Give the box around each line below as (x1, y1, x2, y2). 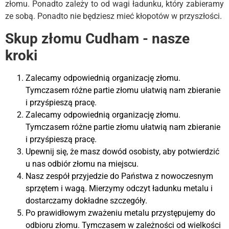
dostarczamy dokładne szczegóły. (26, 195, 147, 205)
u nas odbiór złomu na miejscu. (26, 158, 139, 169)
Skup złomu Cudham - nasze (5, 30, 190, 47)
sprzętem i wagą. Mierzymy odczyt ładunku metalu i (26, 183, 213, 193)
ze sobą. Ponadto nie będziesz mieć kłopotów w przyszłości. (5, 11, 222, 21)
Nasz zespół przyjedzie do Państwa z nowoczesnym (26, 171, 213, 181)
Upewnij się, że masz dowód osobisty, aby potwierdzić (26, 146, 219, 156)
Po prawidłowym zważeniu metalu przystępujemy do (26, 208, 215, 218)
